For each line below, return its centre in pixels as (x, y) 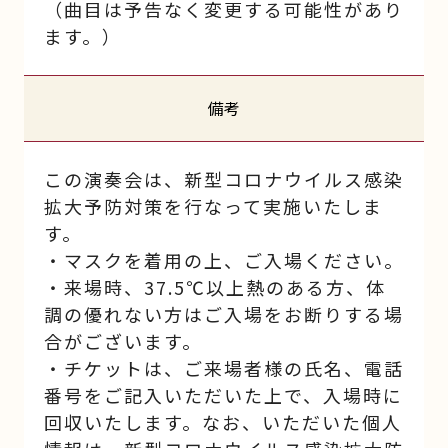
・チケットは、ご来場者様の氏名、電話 (223, 368)
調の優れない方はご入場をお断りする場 (223, 314)
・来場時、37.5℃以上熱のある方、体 (214, 287)
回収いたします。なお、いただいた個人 (222, 422)
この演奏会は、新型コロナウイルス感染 (223, 179)
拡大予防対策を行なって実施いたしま (213, 206)
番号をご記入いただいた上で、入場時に (223, 395)
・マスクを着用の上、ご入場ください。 (223, 260)
